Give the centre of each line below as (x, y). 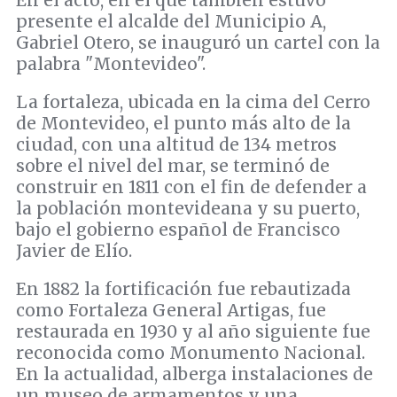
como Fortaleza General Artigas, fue (171, 311)
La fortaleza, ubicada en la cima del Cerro (193, 102)
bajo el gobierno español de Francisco (178, 230)
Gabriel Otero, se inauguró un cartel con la (198, 43)
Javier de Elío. (74, 251)
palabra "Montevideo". (111, 64)
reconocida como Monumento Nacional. (191, 353)
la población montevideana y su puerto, (188, 209)
